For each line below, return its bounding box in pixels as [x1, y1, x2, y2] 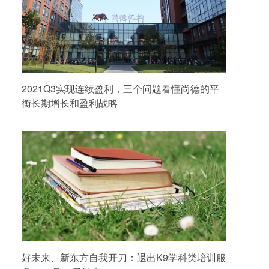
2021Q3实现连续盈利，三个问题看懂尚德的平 [22, 82, 219, 96]
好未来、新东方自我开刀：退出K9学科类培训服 [22, 250, 226, 265]
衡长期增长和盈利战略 [22, 96, 118, 110]
